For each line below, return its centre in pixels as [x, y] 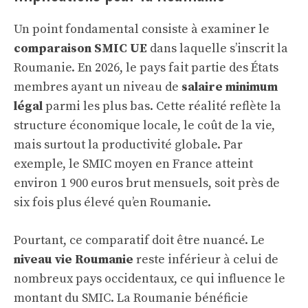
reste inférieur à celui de [206, 260]
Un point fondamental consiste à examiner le [142, 29]
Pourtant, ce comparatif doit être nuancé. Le [139, 240]
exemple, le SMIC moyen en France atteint [133, 164]
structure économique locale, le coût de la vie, [144, 125]
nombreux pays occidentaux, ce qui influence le [150, 279]
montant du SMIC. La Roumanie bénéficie [131, 298]
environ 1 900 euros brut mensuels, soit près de [147, 183]
